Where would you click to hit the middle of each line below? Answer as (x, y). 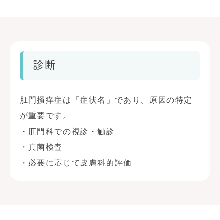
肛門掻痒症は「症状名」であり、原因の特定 (106, 100)
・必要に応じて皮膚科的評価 (76, 163)
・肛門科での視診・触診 (67, 131)
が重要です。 (46, 116)
